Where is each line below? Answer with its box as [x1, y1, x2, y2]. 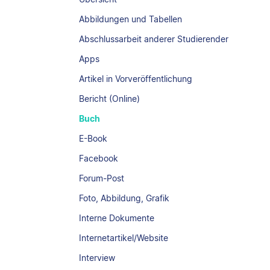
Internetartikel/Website [79, 233, 169, 243]
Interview [79, 253, 116, 263]
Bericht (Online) [79, 93, 140, 104]
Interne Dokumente [79, 213, 155, 223]
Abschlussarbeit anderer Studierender [79, 34, 229, 44]
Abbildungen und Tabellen [79, 14, 183, 24]
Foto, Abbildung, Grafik [79, 193, 170, 203]
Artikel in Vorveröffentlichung [79, 74, 193, 84]
